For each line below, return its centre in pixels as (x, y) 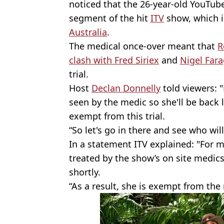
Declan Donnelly (126, 88)
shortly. (85, 172)
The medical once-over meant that (143, 46)
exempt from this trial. (117, 116)
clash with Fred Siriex (114, 60)
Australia (88, 32)
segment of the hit (110, 18)
